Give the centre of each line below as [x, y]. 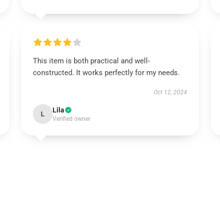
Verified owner [71, 119]
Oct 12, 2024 [171, 92]
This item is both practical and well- [91, 61]
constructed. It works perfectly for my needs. [106, 73]
